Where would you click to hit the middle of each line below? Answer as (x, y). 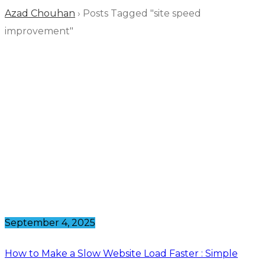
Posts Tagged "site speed (142, 14)
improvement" (39, 31)
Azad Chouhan (40, 14)
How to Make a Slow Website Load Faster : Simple (121, 253)
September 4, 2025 (50, 223)
